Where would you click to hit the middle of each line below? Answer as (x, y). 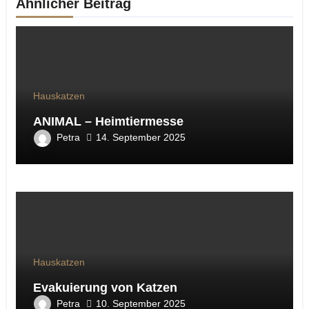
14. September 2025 (140, 138)
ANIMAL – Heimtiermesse (108, 121)
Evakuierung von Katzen (105, 287)
